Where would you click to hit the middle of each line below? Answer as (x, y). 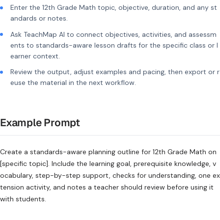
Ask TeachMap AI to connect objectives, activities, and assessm (113, 34)
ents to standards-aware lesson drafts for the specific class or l (114, 45)
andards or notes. (39, 18)
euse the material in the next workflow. (73, 82)
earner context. (35, 56)
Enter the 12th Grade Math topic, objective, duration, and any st (114, 7)
